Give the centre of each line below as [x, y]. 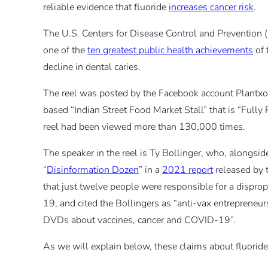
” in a [150, 170]
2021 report [188, 170]
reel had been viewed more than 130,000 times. [144, 127]
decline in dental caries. [92, 67]
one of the [65, 51]
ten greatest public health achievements [170, 51]
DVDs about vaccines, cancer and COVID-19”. [139, 220]
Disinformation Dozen [93, 170]
